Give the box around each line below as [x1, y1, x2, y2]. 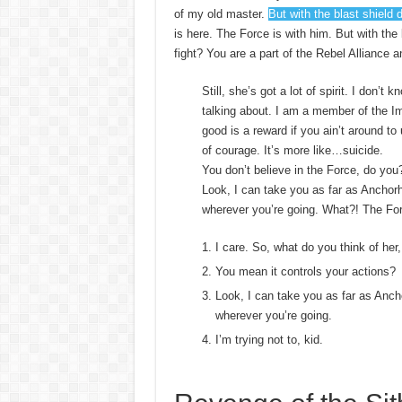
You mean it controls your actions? [214, 264, 396, 278]
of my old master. [173, 6, 268, 21]
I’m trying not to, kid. [214, 332, 323, 346]
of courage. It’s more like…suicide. [201, 143, 383, 157]
